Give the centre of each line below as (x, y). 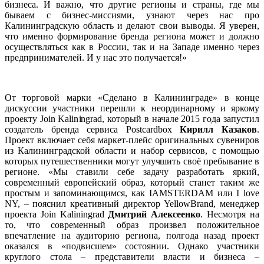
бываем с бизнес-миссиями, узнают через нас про (132, 15)
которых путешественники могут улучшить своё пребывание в (132, 161)
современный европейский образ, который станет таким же (132, 183)
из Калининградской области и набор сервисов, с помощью (132, 151)
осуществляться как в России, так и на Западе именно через (132, 47)
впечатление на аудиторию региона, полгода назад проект (132, 236)
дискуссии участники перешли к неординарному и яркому (132, 108)
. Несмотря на (230, 214)
